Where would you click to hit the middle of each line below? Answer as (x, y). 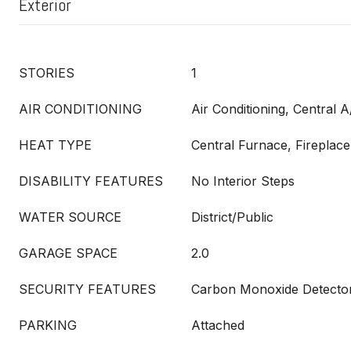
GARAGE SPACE (68, 253)
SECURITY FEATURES (87, 289)
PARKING (48, 325)
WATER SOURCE (70, 217)
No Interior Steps (243, 181)
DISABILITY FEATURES (91, 181)
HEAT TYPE (55, 145)
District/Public (232, 217)
